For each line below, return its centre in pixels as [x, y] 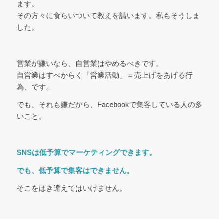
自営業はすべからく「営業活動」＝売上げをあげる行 [104, 75]
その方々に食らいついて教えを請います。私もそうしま [108, 15]
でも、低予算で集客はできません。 [75, 170]
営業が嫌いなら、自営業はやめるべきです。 [90, 63]
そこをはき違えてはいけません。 [71, 188]
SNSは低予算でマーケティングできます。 [86, 152]
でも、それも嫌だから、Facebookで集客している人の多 [109, 105]
